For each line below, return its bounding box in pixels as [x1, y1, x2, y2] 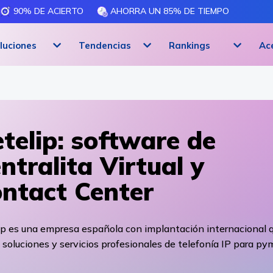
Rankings [169, 39, 210, 51]
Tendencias [79, 39, 131, 51]
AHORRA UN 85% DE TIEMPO [108, 5, 229, 16]
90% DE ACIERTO [11, 5, 83, 16]
